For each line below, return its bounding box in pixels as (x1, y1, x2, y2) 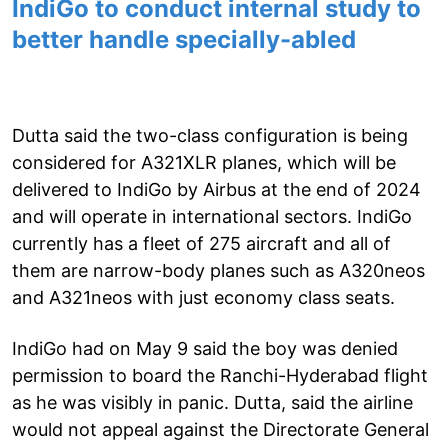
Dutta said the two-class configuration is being (12, 124, 408, 146)
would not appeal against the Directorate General (12, 418, 429, 440)
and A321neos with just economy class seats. (12, 286, 395, 308)
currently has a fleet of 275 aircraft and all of (12, 232, 391, 254)
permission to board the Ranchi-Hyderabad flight (12, 364, 428, 386)
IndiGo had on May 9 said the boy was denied (12, 337, 398, 359)
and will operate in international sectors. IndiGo (12, 205, 412, 227)
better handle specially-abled (12, 24, 356, 54)
